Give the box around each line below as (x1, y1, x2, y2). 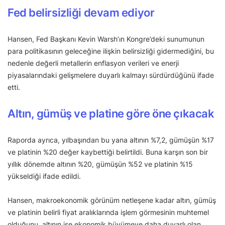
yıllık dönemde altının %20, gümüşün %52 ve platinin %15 (8, 159, 193, 168)
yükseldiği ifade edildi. (8, 171, 81, 180)
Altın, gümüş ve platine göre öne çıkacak (8, 106, 214, 120)
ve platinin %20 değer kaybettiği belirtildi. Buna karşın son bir (8, 147, 208, 156)
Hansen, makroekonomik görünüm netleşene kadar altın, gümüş (8, 195, 216, 204)
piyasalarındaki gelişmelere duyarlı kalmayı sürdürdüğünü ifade (8, 70, 214, 79)
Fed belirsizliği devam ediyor (8, 6, 155, 19)
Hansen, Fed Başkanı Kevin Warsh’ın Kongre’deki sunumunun (8, 34, 204, 43)
